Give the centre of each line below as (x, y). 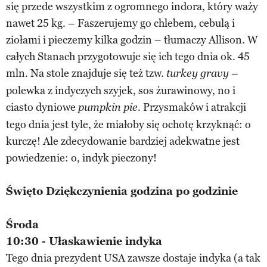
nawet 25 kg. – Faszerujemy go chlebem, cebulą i (120, 23)
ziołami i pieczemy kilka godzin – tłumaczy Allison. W (132, 40)
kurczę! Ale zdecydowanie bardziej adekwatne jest (123, 141)
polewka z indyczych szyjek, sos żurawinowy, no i (121, 90)
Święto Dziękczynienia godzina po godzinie (122, 191)
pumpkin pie (108, 107)
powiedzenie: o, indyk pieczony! (81, 158)
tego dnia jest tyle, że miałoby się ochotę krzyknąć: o (128, 124)
